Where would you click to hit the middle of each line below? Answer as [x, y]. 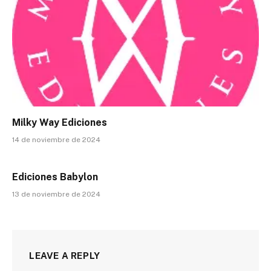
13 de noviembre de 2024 [56, 194]
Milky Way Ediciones [60, 122]
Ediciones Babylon [55, 177]
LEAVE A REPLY [65, 255]
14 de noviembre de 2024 [56, 139]
